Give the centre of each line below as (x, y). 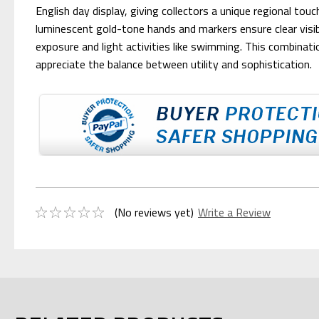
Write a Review (234, 212)
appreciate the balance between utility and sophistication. (174, 64)
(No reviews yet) (154, 212)
